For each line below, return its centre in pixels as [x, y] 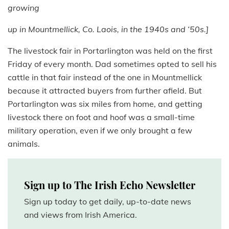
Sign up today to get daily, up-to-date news [108, 202]
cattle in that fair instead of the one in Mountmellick [105, 77]
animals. [24, 144]
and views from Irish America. [81, 215]
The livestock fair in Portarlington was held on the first [110, 51]
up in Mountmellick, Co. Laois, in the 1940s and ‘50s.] [108, 29]
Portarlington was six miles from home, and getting [105, 104]
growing [24, 8]
